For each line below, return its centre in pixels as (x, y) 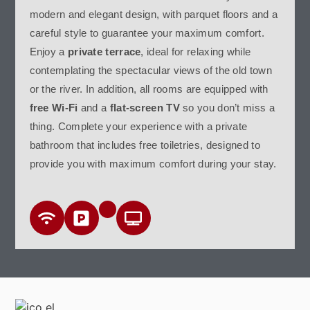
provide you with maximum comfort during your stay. (153, 164)
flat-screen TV (145, 108)
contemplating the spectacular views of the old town (151, 71)
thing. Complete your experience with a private (138, 127)
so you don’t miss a (227, 108)
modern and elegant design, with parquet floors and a (154, 15)
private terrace (104, 52)
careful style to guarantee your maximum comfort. (147, 33)
